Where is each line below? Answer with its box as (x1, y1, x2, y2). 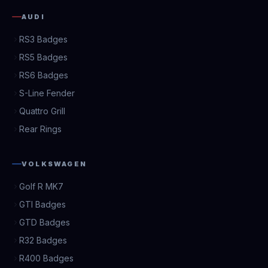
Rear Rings (19, 124, 62, 134)
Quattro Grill (19, 106, 65, 116)
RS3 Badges (19, 34, 68, 44)
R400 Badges (19, 253, 74, 263)
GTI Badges (19, 199, 66, 209)
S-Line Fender (19, 88, 75, 98)
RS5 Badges (19, 52, 68, 62)
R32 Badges (19, 235, 67, 245)
